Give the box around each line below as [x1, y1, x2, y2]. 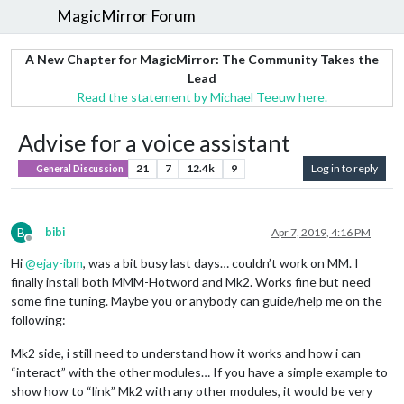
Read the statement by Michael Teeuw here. [77, 88, 327, 105]
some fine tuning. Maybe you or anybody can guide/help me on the [11, 292, 382, 308]
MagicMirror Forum [57, 6, 197, 26]
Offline [28, 237, 62, 252]
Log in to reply [311, 161, 378, 175]
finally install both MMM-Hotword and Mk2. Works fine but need [11, 273, 371, 289]
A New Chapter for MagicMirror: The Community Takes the [25, 50, 379, 67]
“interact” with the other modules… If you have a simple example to [11, 363, 388, 380]
